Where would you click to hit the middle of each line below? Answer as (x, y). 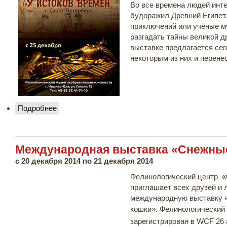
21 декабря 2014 (123, 161)
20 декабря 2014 (51, 161)
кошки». (145, 209)
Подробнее (37, 108)
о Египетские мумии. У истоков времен (124, 108)
